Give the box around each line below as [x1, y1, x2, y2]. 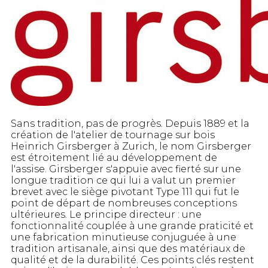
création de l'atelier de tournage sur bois [11, 129, 215, 141]
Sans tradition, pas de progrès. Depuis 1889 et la [11, 118, 249, 130]
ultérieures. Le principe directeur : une [11, 209, 202, 221]
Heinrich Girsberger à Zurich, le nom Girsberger [11, 141, 251, 153]
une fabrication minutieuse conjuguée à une [11, 232, 236, 243]
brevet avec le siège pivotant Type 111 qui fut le [11, 186, 239, 198]
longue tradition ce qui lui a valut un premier [11, 175, 236, 187]
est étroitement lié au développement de [11, 152, 217, 164]
